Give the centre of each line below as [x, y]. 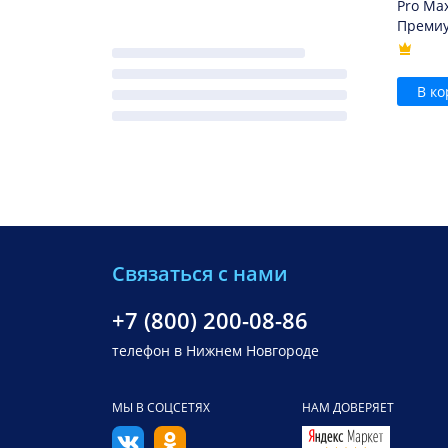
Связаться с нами [200, 273]
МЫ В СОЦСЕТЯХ [161, 407]
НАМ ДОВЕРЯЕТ [348, 407]
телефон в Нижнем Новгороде [215, 350]
